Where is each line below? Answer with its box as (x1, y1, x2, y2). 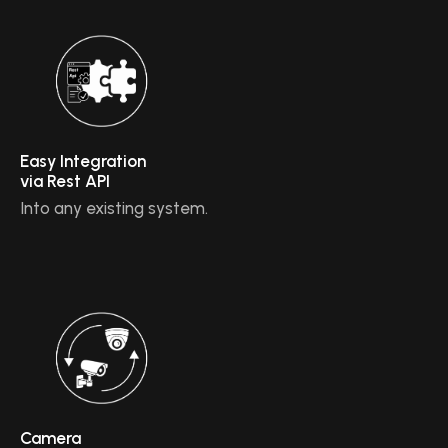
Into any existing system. (20, 198, 208, 219)
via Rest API (20, 171, 110, 192)
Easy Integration (20, 151, 146, 172)
